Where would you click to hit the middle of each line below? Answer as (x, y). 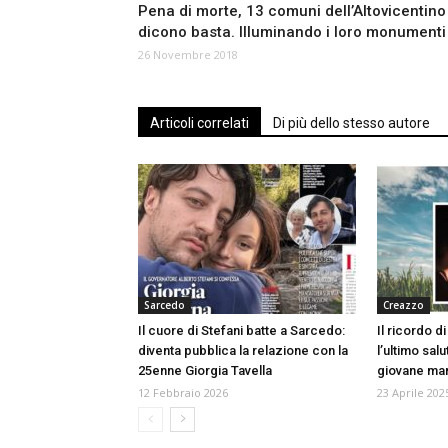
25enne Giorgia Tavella (205, 371)
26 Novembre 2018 (188, 55)
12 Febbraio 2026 (183, 393)
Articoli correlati (199, 123)
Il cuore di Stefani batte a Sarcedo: (241, 331)
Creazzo (403, 305)
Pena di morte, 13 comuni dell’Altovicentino (292, 11)
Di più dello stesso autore (351, 123)
